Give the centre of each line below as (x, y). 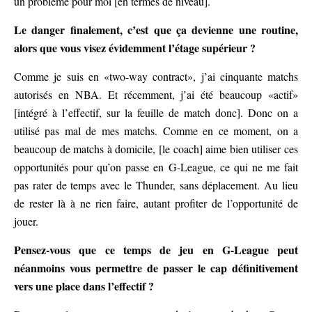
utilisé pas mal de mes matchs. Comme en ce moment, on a (156, 131)
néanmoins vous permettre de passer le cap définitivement (156, 268)
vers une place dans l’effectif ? (84, 286)
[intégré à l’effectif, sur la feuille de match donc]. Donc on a (156, 113)
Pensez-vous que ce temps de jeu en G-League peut (156, 250)
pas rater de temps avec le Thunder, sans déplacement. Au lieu (156, 185)
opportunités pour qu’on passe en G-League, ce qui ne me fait (156, 167)
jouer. (26, 221)
